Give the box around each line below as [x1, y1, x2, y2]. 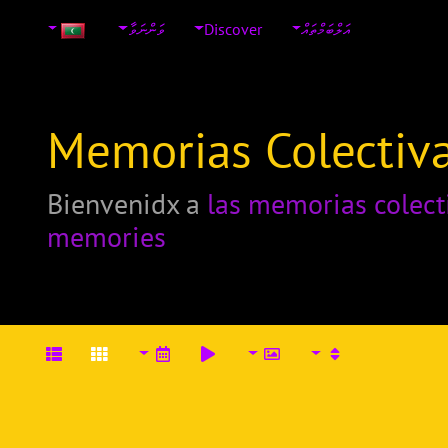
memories [47, 218, 166, 255]
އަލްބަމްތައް [301, 18, 351, 39]
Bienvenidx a [47, 185, 207, 222]
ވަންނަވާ [127, 18, 165, 39]
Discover [204, 18, 262, 39]
